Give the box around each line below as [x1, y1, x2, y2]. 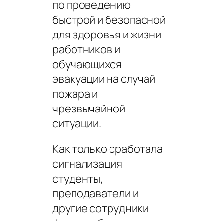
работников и [52, 41, 120, 57]
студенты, [52, 171, 104, 186]
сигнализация [52, 156, 122, 171]
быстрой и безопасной [52, 12, 166, 27]
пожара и [52, 86, 98, 101]
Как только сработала [52, 141, 163, 156]
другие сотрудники [52, 200, 149, 216]
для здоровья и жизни [52, 27, 161, 42]
